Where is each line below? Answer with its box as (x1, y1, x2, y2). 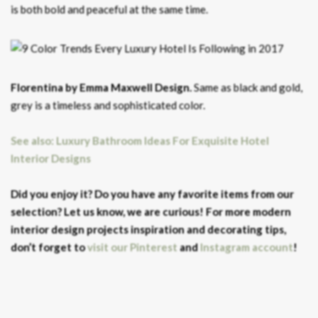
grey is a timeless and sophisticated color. (11, 98, 205, 111)
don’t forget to (11, 240, 87, 253)
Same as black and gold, (192, 80, 302, 94)
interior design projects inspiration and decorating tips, (11, 222, 286, 236)
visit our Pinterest (87, 240, 177, 253)
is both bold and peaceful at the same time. (11, 2, 208, 16)
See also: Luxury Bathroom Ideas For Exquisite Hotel (11, 133, 269, 147)
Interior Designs (11, 151, 91, 165)
